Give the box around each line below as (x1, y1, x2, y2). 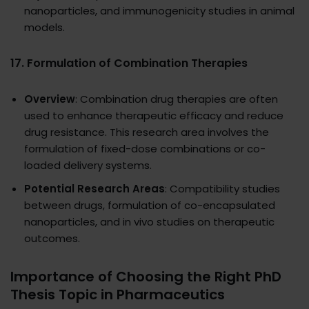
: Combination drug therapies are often (75, 92, 278, 107)
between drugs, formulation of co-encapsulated (24, 198, 275, 213)
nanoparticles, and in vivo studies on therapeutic (24, 215, 275, 230)
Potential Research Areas (24, 181, 165, 197)
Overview (24, 92, 75, 107)
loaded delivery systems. (24, 158, 152, 173)
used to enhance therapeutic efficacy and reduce (24, 108, 283, 123)
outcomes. (24, 231, 80, 246)
